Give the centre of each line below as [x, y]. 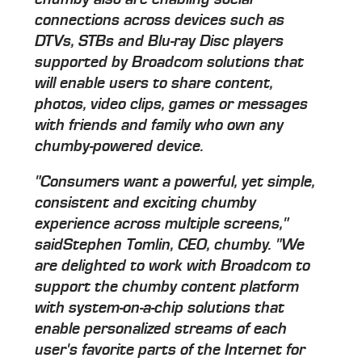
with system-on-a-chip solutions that [160, 308]
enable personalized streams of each [161, 329]
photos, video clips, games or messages [172, 105]
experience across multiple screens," [162, 224]
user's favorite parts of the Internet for [170, 350]
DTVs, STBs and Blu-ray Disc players [160, 42]
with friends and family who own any [160, 126]
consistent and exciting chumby [146, 203]
